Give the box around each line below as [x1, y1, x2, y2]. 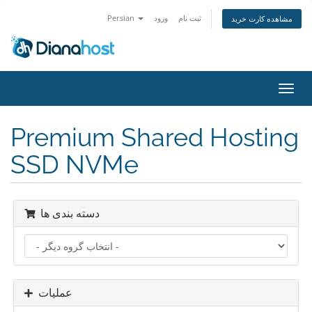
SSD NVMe [10, 150, 139, 179]
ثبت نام [178, 13, 201, 23]
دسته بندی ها [40, 207, 100, 220]
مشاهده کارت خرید [231, 13, 292, 24]
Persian [107, 13, 136, 23]
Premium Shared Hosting [10, 123, 299, 152]
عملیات [38, 286, 72, 299]
